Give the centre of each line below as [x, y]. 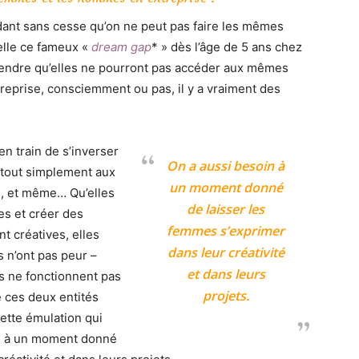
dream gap [121, 46]
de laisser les [226, 209]
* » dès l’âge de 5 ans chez [227, 46]
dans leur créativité [226, 252]
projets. [226, 295]
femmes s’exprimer [226, 230]
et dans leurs [226, 274]
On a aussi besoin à [226, 165]
